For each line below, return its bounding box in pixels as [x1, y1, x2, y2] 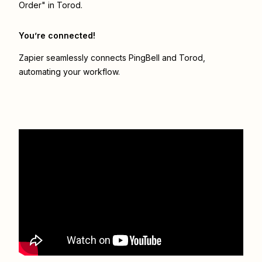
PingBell [129, 53, 160, 63]
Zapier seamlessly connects [19, 53, 129, 63]
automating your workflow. [19, 67, 120, 77]
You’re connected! [19, 30, 95, 41]
